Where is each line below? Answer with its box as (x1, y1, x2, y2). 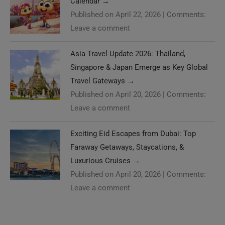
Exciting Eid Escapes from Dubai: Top (70, 129, 196, 138)
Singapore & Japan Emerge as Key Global (70, 62, 208, 72)
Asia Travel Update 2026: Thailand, (70, 49, 185, 58)
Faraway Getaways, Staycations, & (70, 142, 184, 152)
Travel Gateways (70, 76, 127, 85)
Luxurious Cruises (70, 156, 133, 165)
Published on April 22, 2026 (70, 10, 161, 19)
